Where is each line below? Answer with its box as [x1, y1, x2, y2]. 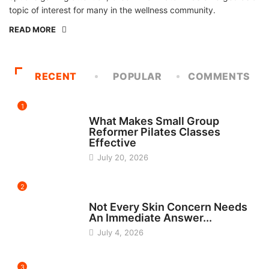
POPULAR [113, 70, 162, 83]
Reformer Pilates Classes [88, 125, 220, 139]
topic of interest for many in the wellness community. [9, 5, 216, 16]
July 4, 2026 [94, 228, 144, 238]
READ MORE [9, 25, 56, 35]
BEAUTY [88, 192, 118, 201]
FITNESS [88, 106, 118, 115]
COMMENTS [187, 70, 251, 83]
